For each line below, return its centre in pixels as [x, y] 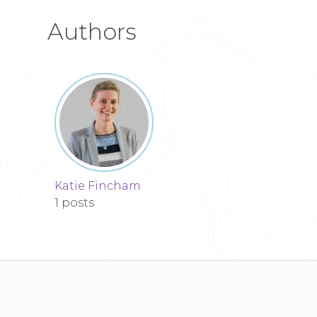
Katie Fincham [98, 186]
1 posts [75, 203]
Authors [92, 31]
